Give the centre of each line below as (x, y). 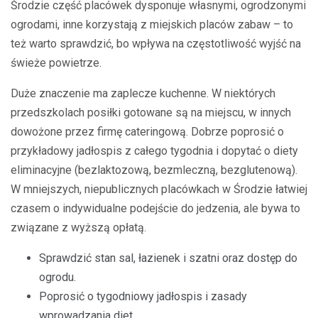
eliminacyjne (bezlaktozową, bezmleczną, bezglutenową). (154, 170)
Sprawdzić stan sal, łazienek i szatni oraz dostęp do (168, 258)
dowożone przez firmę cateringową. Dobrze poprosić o (147, 131)
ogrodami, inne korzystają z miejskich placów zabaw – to (152, 24)
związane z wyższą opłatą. (78, 227)
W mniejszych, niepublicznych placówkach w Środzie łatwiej (159, 189)
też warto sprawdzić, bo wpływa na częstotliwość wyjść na (156, 43)
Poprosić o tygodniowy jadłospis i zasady (143, 296)
